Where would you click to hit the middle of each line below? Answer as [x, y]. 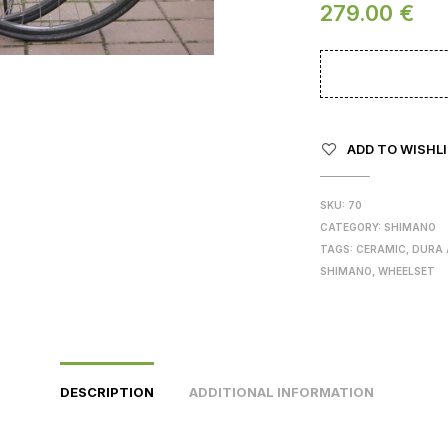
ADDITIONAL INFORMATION [281, 392]
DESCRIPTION [106, 392]
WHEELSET [407, 271]
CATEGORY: [352, 227]
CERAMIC [381, 249]
